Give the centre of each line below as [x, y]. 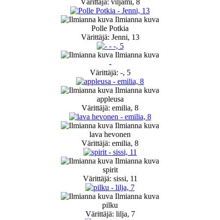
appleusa [110, 99]
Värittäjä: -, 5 [110, 73]
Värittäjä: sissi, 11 [110, 179]
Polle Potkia [110, 28]
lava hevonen [110, 135]
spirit [110, 170]
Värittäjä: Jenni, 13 [110, 37]
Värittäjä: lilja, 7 [110, 214]
